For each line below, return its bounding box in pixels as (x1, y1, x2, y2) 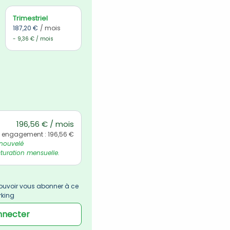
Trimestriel (13, 13, 48, 23)
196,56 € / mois (16, 119, 74, 129)
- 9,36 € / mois (13, 35, 54, 43)
